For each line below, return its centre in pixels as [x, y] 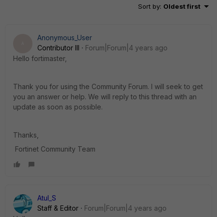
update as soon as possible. [59, 107]
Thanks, [27, 135]
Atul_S [47, 198]
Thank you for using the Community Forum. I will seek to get [108, 86]
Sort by [149, 6]
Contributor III [58, 48]
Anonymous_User [65, 38]
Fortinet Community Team [55, 149]
